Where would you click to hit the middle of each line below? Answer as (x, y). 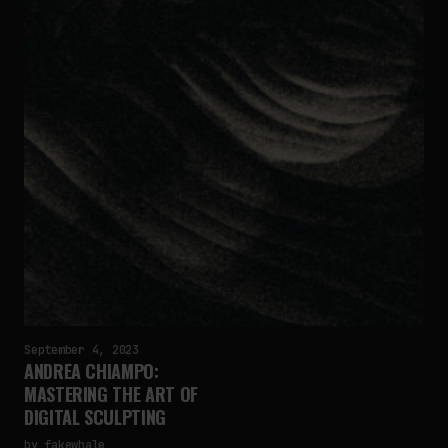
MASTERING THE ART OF (111, 394)
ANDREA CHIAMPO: (91, 371)
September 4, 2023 (81, 350)
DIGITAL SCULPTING (95, 417)
